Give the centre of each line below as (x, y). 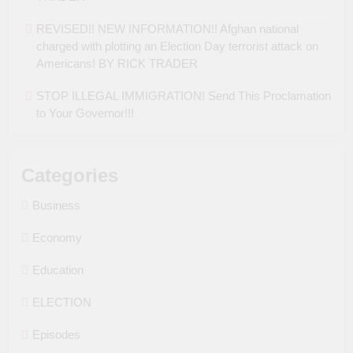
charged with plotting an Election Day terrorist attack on (177, 46)
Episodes (56, 335)
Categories (70, 176)
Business (56, 206)
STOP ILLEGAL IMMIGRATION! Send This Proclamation (184, 96)
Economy (57, 238)
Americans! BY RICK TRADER (117, 64)
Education (58, 270)
